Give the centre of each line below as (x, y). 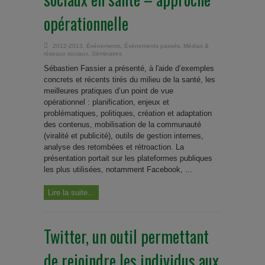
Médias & (196, 46)
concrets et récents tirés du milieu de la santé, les (130, 80)
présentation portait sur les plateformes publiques (128, 158)
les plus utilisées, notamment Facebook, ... (118, 169)
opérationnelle (86, 23)
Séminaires (107, 54)
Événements (104, 46)
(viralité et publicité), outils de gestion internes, (124, 136)
